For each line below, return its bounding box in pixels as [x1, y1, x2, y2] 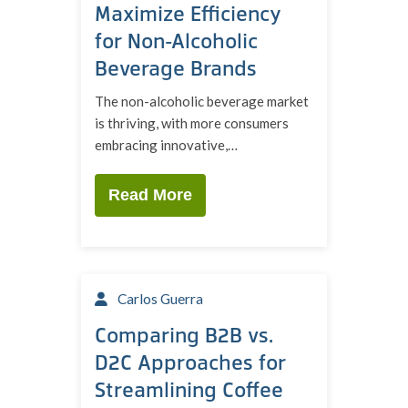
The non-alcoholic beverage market [95, 93, 309, 109]
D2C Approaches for [95, 348, 286, 375]
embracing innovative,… [95, 137, 238, 153]
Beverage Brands [95, 54, 257, 81]
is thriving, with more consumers [95, 115, 289, 131]
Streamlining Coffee [95, 375, 283, 403]
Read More [108, 186, 193, 204]
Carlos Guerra [117, 291, 204, 307]
